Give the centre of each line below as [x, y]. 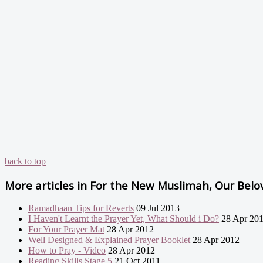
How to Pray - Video [67, 251]
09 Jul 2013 [157, 208]
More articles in [46, 185]
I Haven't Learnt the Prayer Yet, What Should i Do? [124, 219]
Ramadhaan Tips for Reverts [81, 208]
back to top [25, 161]
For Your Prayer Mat [66, 230]
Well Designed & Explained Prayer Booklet [109, 240]
